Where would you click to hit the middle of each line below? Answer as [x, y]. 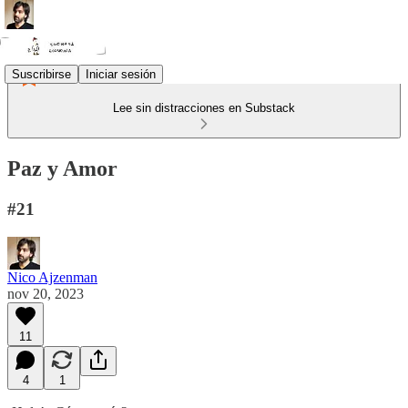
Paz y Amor [62, 168]
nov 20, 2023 [46, 293]
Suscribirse [41, 74]
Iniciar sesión [121, 74]
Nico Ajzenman [52, 277]
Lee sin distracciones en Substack [204, 108]
